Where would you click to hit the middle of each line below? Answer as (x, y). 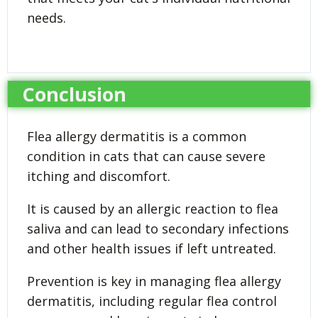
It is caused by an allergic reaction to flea (153, 208)
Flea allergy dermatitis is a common (137, 136)
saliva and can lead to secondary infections (158, 228)
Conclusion (74, 94)
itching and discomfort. (99, 176)
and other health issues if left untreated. (152, 248)
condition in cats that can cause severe (146, 156)
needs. (46, 17)
